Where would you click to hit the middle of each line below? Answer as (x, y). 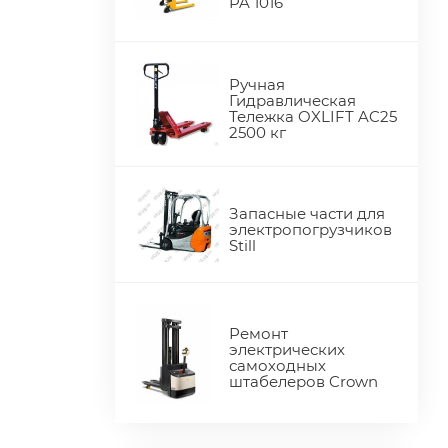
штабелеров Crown (304, 381)
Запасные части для (307, 213)
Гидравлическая (293, 101)
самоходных (278, 365)
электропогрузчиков (311, 229)
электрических (287, 349)
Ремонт (259, 333)
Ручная (257, 85)
